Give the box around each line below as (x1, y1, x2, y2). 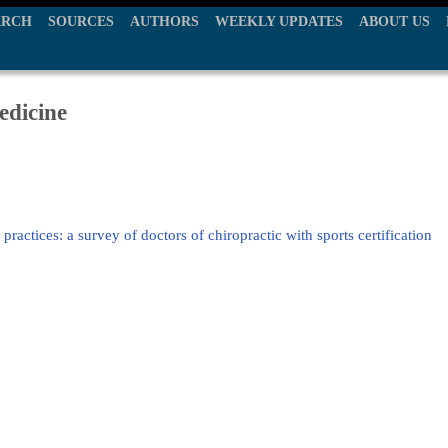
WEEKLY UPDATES (215, 14, 343, 29)
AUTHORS (130, 14, 199, 29)
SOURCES (48, 14, 114, 29)
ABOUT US (359, 14, 430, 29)
